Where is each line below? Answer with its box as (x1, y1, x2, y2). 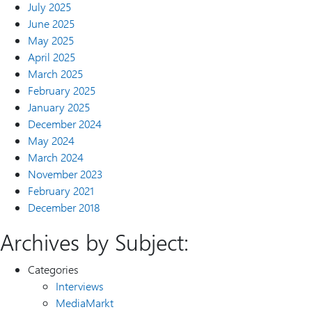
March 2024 (28, 150, 84, 164)
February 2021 (28, 183, 94, 198)
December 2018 (28, 200, 100, 214)
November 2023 (28, 166, 102, 181)
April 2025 (28, 49, 75, 64)
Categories (28, 262, 79, 276)
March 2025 (28, 66, 83, 81)
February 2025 (28, 83, 95, 97)
